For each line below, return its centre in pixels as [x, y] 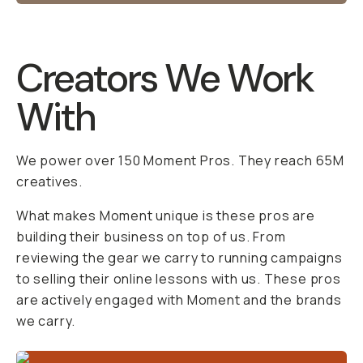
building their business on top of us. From [151, 237]
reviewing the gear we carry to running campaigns [179, 258]
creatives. [50, 181]
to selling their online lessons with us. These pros [179, 279]
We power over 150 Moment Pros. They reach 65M [180, 160]
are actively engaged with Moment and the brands [179, 300]
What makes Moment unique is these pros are [166, 216]
